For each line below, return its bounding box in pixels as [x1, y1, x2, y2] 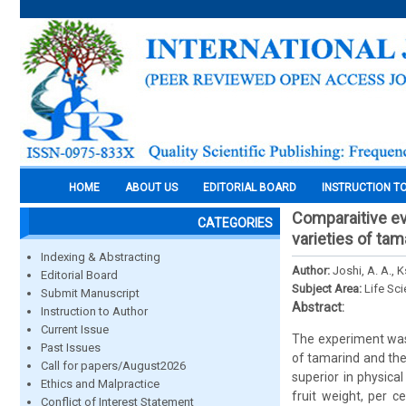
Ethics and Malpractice [41, 377, 159, 391]
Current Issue [41, 323, 109, 336]
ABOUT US [125, 181, 178, 194]
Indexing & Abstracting [41, 250, 160, 264]
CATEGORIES [198, 216, 273, 230]
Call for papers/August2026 [41, 359, 186, 372]
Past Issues [41, 341, 101, 354]
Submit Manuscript [41, 286, 140, 300]
